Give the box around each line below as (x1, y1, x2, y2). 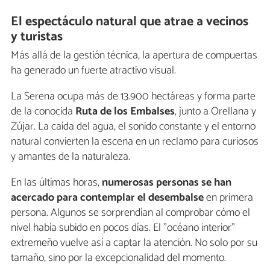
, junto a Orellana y (175, 102, 256, 121)
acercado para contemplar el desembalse (11, 188, 204, 207)
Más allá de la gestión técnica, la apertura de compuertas (11, 46, 257, 64)
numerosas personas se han (102, 173, 231, 192)
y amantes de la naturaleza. (11, 147, 130, 166)
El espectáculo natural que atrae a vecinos (11, 11, 249, 33)
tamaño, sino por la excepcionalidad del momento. (11, 248, 226, 267)
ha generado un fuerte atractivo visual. (11, 61, 176, 80)
